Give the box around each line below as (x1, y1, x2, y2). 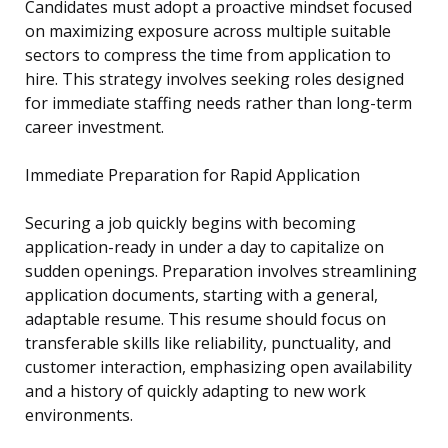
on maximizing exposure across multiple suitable (25, 20, 391, 43)
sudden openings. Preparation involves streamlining (25, 260, 417, 283)
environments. (25, 404, 133, 427)
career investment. (25, 116, 164, 139)
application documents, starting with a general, (25, 284, 378, 307)
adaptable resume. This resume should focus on (25, 308, 386, 331)
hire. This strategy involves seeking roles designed (25, 68, 404, 91)
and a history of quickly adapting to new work (25, 380, 366, 403)
